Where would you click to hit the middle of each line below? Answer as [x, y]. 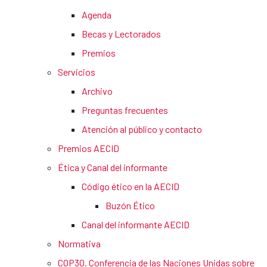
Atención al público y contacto [142, 129]
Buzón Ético [130, 206]
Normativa [79, 244]
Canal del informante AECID [136, 225]
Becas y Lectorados [121, 34]
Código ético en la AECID [131, 187]
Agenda [97, 15]
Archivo [97, 91]
